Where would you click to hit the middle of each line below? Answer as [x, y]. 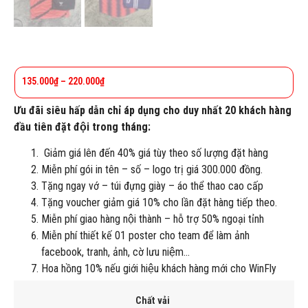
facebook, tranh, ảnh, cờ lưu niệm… [115, 252]
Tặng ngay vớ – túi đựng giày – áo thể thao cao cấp [152, 186]
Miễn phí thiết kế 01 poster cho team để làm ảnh [145, 235]
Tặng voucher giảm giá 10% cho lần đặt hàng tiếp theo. [159, 202]
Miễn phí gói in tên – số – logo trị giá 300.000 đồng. [152, 169]
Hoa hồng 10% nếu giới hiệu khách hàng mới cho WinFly [159, 268]
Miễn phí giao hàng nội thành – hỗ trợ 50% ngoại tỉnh [153, 219]
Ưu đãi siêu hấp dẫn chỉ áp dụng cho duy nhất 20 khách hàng [153, 110]
